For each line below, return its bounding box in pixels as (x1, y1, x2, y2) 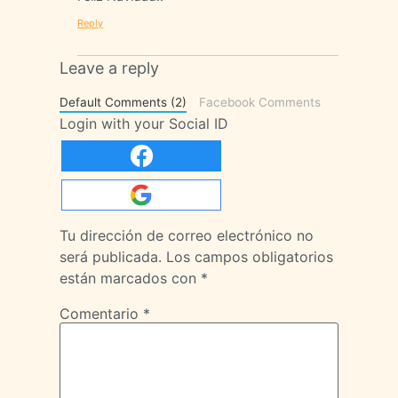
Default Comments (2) (60, 94, 187, 109)
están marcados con (60, 268, 202, 287)
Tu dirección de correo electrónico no (60, 226, 314, 244)
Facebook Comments (198, 94, 321, 109)
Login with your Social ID (60, 114, 229, 132)
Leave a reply (60, 58, 160, 77)
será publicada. (60, 247, 163, 266)
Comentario (60, 304, 144, 322)
